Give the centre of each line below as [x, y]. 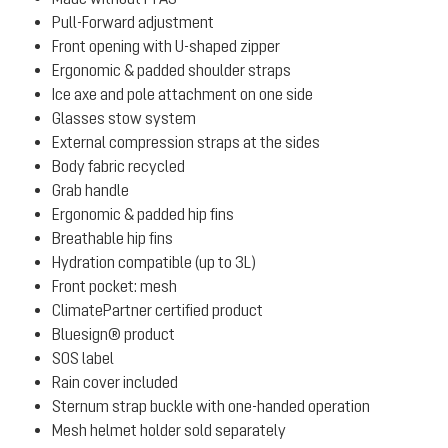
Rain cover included [115, 382]
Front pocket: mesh [114, 286]
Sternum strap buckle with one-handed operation [211, 406]
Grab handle [90, 190]
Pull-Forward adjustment [133, 22]
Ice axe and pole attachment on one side [182, 94]
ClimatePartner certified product [157, 310]
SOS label [83, 358]
